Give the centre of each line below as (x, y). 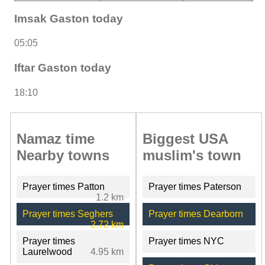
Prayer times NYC (186, 241)
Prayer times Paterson (195, 186)
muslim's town (192, 155)
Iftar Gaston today (63, 68)
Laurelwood (47, 251)
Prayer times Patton (64, 186)
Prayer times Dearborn (195, 214)
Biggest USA (185, 138)
